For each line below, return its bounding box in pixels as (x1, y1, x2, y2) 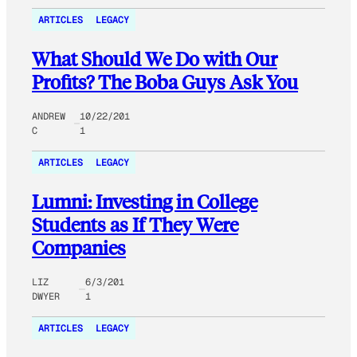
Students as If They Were (32, 211, 238, 237)
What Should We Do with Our (32, 46, 277, 71)
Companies (32, 234, 126, 260)
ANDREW (32, 109, 65, 123)
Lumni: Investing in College (32, 188, 257, 214)
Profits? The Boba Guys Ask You (32, 69, 298, 94)
